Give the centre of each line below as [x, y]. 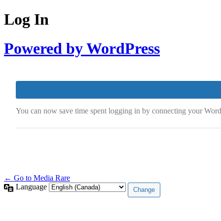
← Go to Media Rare [37, 178]
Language [32, 187]
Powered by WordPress [82, 48]
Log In [26, 19]
